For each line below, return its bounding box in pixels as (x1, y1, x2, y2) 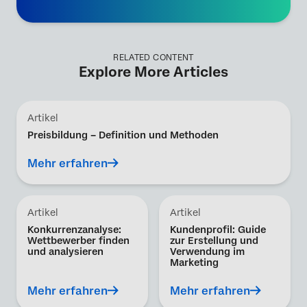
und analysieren (27, 246, 103, 258)
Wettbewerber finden (27, 235, 130, 247)
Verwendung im (170, 246, 245, 258)
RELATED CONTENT (113, 53, 194, 63)
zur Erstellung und (170, 235, 258, 247)
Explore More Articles (79, 64, 228, 81)
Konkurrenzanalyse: (27, 224, 121, 236)
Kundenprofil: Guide (170, 224, 266, 236)
